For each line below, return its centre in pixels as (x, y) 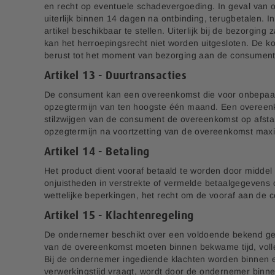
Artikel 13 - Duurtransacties (116, 76)
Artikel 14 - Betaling (97, 152)
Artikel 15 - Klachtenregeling (119, 216)
